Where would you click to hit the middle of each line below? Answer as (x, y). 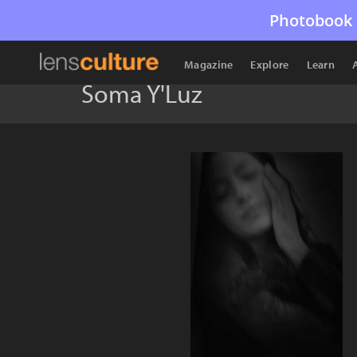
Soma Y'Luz (142, 93)
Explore (270, 65)
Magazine (209, 65)
